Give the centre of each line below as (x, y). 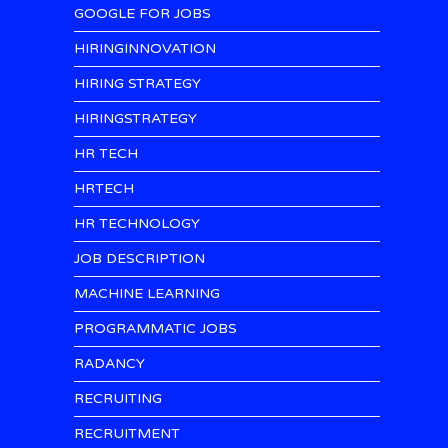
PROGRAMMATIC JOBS (155, 328)
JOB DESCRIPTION (139, 258)
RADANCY (109, 363)
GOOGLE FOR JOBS (142, 13)
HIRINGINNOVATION (145, 48)
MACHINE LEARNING (147, 293)
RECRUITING (118, 398)
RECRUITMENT (127, 433)
